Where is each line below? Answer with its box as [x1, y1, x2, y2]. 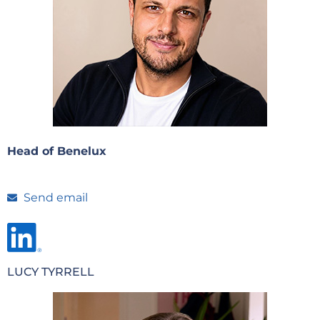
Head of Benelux [7, 144, 106, 159]
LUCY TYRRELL [7, 264, 94, 279]
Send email [23, 190, 88, 204]
